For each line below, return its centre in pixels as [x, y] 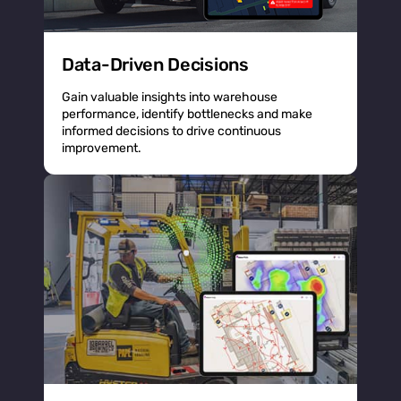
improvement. [102, 149]
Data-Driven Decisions [155, 65]
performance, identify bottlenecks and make [187, 115]
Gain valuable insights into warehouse [170, 98]
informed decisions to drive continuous [171, 132]
